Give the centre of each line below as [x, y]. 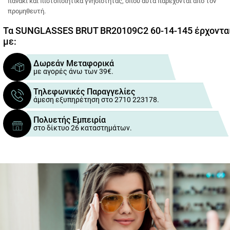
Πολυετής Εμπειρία [70, 120]
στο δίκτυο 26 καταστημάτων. [83, 128]
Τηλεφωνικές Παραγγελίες [84, 91]
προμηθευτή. [27, 11]
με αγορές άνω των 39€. [73, 71]
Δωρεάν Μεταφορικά [74, 63]
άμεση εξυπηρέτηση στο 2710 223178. [96, 99]
